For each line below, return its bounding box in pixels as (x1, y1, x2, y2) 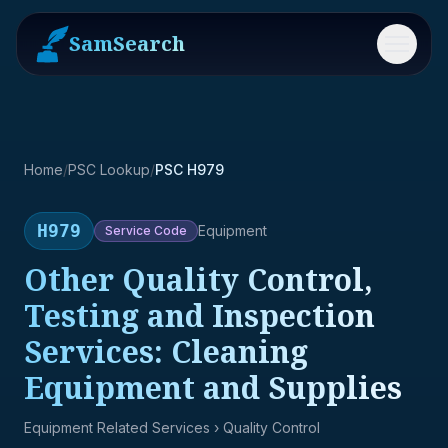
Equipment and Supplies (24, 367, 402, 408)
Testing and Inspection (24, 295, 375, 336)
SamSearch (69, 30, 185, 57)
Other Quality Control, (24, 259, 373, 300)
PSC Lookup (68, 161, 150, 178)
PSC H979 (155, 161, 224, 178)
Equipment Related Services (24, 419, 210, 436)
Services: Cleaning (24, 331, 308, 372)
